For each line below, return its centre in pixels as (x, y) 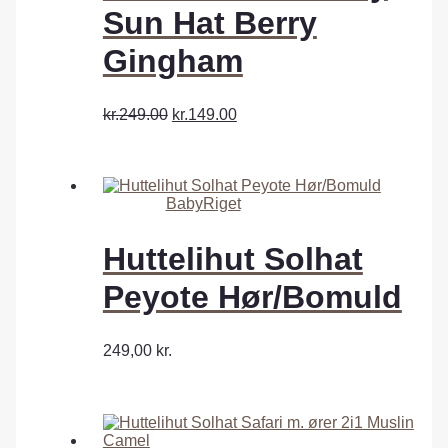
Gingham (172, 60)
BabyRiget (203, 204)
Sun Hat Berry (209, 22)
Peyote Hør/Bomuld (252, 296)
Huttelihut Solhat (232, 258)
